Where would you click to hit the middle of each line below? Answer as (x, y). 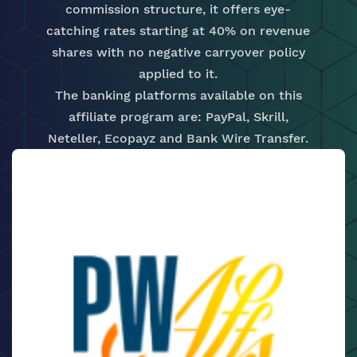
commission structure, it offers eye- (178, 9)
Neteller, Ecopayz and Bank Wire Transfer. (178, 138)
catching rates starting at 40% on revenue (178, 31)
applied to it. (178, 74)
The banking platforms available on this (178, 95)
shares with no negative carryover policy (178, 52)
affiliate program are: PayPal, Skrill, (178, 117)
